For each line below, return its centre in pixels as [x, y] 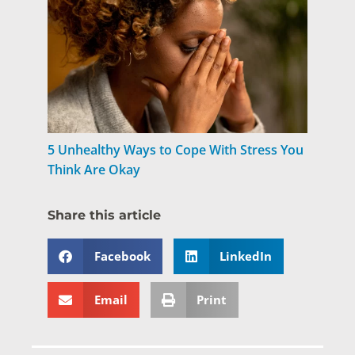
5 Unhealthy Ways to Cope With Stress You [176, 150]
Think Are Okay [94, 170]
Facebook [122, 256]
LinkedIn [246, 256]
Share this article [104, 215]
